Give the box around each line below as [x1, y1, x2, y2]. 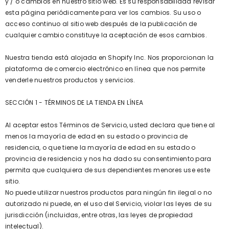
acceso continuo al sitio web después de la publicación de [5, 19, 197, 28]
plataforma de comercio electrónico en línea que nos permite [5, 64, 205, 73]
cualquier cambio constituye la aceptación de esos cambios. [5, 31, 207, 39]
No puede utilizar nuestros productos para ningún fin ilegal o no [5, 188, 212, 197]
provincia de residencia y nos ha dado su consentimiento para [5, 154, 212, 163]
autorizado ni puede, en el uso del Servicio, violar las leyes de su [5, 199, 212, 208]
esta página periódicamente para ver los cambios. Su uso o [5, 8, 201, 17]
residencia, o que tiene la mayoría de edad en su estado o [5, 143, 196, 152]
